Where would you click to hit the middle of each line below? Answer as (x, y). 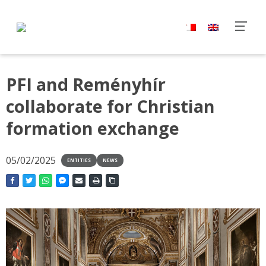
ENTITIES (79, 160)
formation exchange (93, 128)
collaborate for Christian (110, 106)
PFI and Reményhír (86, 84)
